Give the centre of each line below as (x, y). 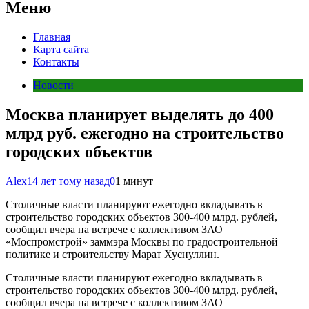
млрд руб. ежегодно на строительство (145, 133)
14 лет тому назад (68, 181)
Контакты (56, 61)
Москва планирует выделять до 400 (140, 114)
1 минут (134, 181)
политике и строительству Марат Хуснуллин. (112, 254)
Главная (52, 37)
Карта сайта (61, 49)
